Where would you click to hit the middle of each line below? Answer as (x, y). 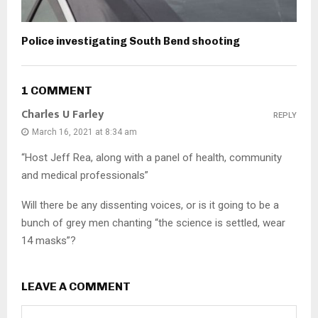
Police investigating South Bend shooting (131, 42)
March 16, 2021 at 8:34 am (84, 132)
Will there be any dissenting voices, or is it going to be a (150, 205)
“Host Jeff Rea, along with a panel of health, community (152, 158)
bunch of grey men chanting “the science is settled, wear (153, 223)
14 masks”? (49, 241)
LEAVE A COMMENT (76, 287)
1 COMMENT (57, 91)
